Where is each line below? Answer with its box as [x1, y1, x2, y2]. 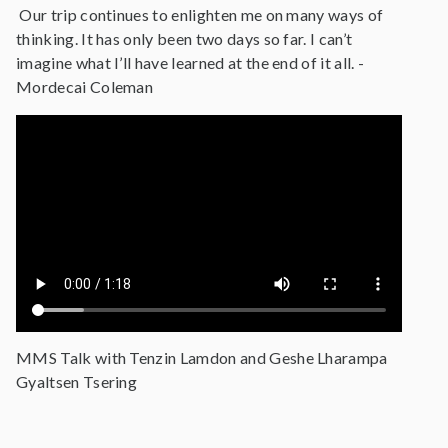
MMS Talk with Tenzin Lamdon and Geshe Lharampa [16, 348, 388, 368]
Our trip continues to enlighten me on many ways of [16, 5, 384, 25]
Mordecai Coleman [16, 77, 154, 97]
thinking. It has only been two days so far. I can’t [16, 29, 353, 49]
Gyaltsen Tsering [16, 372, 138, 392]
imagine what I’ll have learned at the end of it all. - [16, 53, 365, 73]
